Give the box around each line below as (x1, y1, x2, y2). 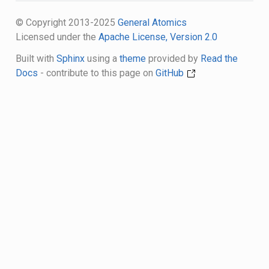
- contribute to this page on (37, 67, 156, 79)
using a (84, 52, 119, 64)
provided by (145, 52, 201, 64)
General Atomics (117, 16, 187, 28)
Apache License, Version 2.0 (98, 31, 217, 43)
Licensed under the (15, 31, 98, 43)
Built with (15, 52, 56, 64)
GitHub (155, 67, 186, 79)
